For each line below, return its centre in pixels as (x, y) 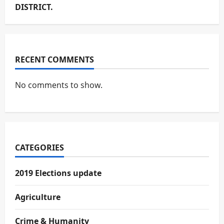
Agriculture (38, 197)
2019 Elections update (58, 173)
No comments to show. (59, 85)
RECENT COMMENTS (54, 59)
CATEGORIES (39, 147)
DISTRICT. (34, 7)
